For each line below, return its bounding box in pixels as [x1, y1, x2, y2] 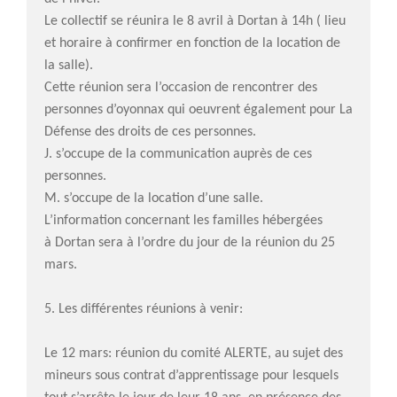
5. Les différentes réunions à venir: [44, 301, 243, 316]
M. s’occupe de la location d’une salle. [44, 191, 263, 206]
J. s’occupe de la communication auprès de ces [44, 146, 312, 161]
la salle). [44, 58, 93, 73]
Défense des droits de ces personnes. [44, 124, 256, 139]
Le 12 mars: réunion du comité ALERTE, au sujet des [44, 346, 343, 361]
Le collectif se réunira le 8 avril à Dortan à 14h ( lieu [44, 13, 346, 28]
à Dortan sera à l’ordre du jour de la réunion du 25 [44, 235, 335, 250]
